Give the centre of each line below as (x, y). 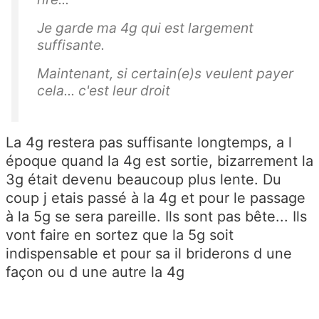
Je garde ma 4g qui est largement (145, 27)
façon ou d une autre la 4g (97, 272)
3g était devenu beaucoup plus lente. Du (143, 179)
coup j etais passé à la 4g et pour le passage (156, 198)
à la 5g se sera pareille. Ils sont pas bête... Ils (156, 216)
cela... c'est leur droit (104, 90)
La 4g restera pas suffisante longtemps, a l (149, 142)
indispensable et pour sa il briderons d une (149, 253)
